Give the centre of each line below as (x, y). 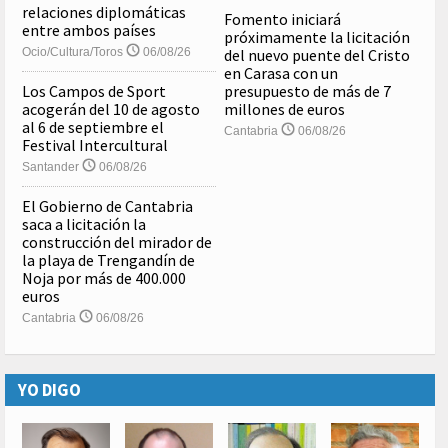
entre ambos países (89, 30)
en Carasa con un (281, 73)
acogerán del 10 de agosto (111, 109)
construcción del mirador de (117, 242)
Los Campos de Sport (94, 91)
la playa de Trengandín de (108, 260)
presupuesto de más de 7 (308, 91)
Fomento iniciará (283, 19)
